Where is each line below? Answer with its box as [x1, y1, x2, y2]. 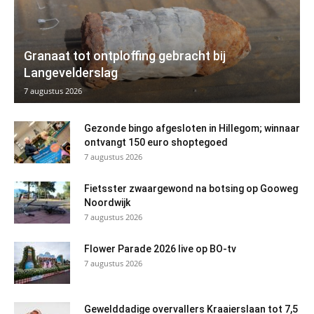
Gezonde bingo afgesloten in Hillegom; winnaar [84, 122, 300, 134]
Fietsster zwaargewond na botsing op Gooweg [84, 182, 298, 194]
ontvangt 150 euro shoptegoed [84, 136, 228, 148]
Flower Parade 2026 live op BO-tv [84, 243, 236, 254]
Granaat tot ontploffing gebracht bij [24, 48, 226, 63]
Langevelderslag [24, 64, 118, 80]
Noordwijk [84, 196, 130, 208]
